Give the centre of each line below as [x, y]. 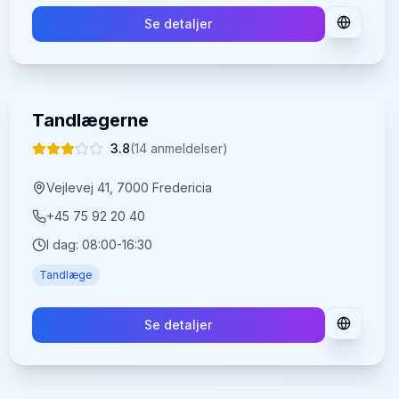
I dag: [64, 244]
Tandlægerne [90, 120]
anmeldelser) [187, 148]
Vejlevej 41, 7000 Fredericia [129, 187]
